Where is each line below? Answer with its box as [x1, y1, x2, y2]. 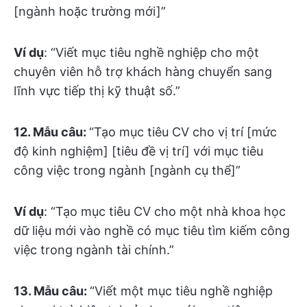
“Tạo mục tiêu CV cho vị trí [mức [89, 124, 277, 139]
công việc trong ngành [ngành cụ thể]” [14, 162, 241, 177]
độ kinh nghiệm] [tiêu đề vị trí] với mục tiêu [14, 143, 263, 158]
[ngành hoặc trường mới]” [14, 3, 166, 19]
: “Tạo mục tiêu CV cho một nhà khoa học [44, 204, 286, 219]
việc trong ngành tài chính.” [14, 242, 174, 257]
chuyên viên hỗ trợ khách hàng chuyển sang [14, 64, 272, 79]
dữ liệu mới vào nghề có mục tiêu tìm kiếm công [14, 223, 290, 238]
